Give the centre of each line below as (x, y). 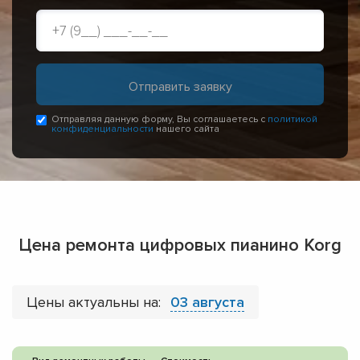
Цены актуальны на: (96, 303)
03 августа (207, 303)
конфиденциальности (102, 129)
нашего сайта (186, 129)
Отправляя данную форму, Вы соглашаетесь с (160, 120)
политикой (292, 120)
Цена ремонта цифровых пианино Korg (180, 246)
